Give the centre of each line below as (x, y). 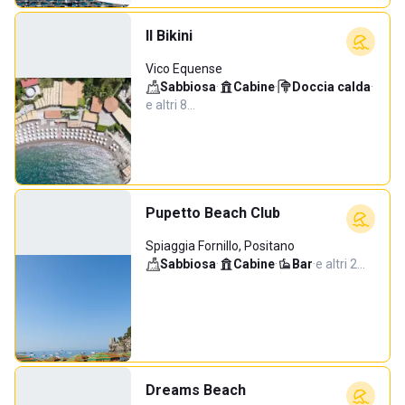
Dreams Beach (196, 390)
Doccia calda (331, 87)
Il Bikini (169, 36)
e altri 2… (340, 264)
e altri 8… (170, 105)
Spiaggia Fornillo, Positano (220, 246)
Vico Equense (184, 69)
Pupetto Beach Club (213, 213)
